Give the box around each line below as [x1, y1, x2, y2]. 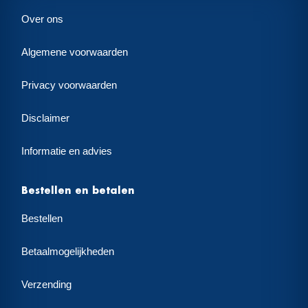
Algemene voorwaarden [21, 47, 129, 58]
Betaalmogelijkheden [21, 246, 115, 258]
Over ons [21, 14, 64, 25]
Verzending [21, 279, 72, 291]
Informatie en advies [21, 146, 113, 157]
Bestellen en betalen [21, 184, 135, 197]
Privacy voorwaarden [21, 80, 118, 91]
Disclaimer [21, 113, 70, 124]
